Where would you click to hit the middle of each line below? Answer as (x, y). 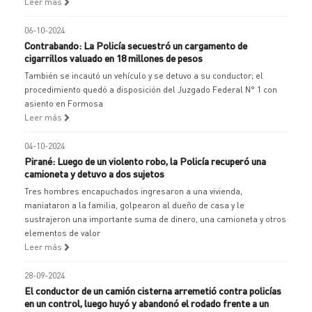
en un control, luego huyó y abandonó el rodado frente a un (147, 303)
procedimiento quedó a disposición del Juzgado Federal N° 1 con (151, 89)
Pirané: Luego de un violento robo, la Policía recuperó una (145, 161)
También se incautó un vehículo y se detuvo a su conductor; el (144, 76)
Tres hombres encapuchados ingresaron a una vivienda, (133, 191)
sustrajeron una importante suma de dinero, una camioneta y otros (155, 219)
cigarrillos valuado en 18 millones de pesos (114, 58)
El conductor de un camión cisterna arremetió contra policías (153, 290)
